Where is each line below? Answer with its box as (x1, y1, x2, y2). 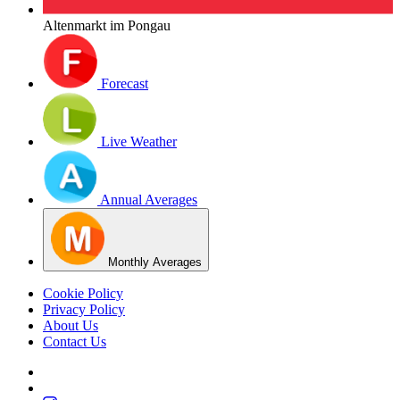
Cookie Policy (43, 286, 123, 302)
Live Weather (101, 134, 177, 150)
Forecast (101, 76, 148, 92)
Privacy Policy (43, 302, 125, 318)
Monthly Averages (108, 255, 202, 270)
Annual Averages (100, 192, 197, 208)
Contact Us (43, 334, 106, 350)
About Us (43, 318, 98, 334)
